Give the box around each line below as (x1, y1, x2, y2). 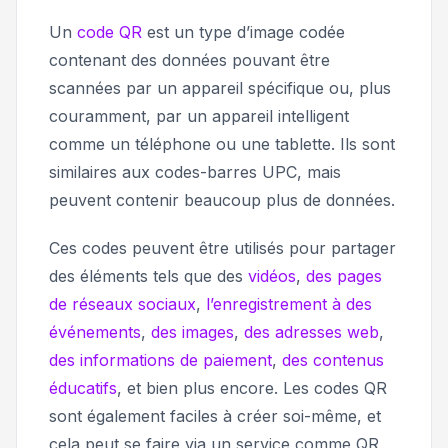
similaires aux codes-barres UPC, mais (49, 162, 341, 183)
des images (151, 322, 234, 343)
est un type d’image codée (142, 22, 345, 43)
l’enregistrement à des (206, 294, 372, 315)
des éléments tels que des (49, 266, 248, 287)
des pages (306, 266, 382, 287)
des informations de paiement (49, 350, 272, 371)
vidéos (248, 266, 296, 287)
